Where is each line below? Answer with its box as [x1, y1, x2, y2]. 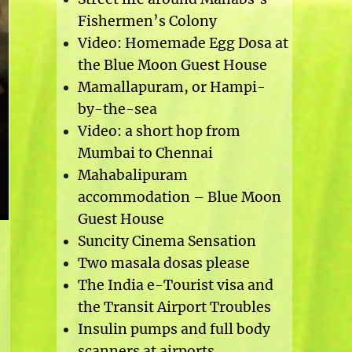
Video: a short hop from [77, 123, 240, 141]
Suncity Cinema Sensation [77, 233, 256, 251]
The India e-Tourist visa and [77, 277, 273, 295]
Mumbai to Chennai [77, 145, 213, 163]
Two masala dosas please [77, 255, 250, 273]
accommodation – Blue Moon [77, 189, 281, 207]
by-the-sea [77, 101, 157, 119]
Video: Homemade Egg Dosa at [77, 35, 288, 53]
